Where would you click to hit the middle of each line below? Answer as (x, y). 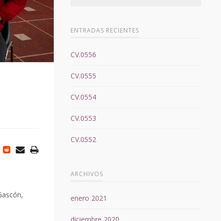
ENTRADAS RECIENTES (105, 31)
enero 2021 (89, 198)
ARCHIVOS (87, 174)
